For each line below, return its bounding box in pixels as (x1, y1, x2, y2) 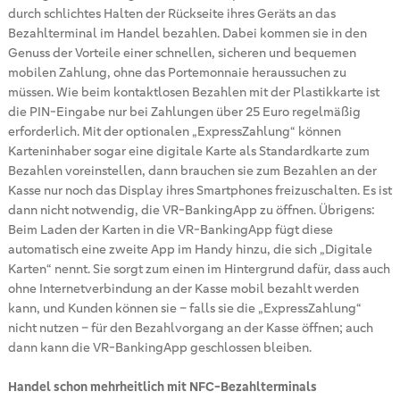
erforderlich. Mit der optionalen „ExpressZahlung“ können (7, 122, 341, 139)
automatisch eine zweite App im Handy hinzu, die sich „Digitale (7, 240, 372, 257)
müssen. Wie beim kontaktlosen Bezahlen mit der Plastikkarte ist (7, 83, 379, 100)
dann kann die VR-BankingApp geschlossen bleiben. (7, 338, 312, 355)
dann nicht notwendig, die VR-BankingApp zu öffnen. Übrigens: (7, 201, 375, 218)
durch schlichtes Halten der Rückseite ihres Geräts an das (7, 4, 336, 21)
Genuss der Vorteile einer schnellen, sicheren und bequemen (7, 44, 356, 61)
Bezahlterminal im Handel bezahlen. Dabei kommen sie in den (7, 24, 367, 41)
